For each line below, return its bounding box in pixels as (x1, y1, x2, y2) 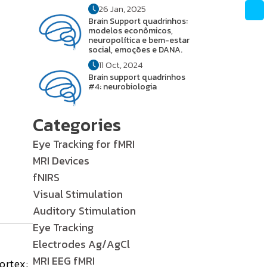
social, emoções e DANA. (88, 44, 182, 56)
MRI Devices (33, 153, 89, 169)
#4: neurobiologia (88, 80, 157, 93)
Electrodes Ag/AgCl (33, 236, 130, 252)
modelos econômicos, (88, 24, 173, 37)
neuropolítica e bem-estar (88, 34, 190, 46)
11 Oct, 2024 (99, 58, 143, 72)
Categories (33, 111, 121, 138)
